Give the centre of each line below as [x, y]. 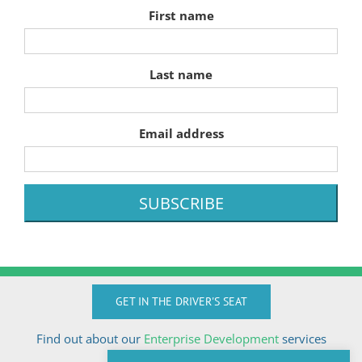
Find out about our [90, 338]
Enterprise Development [211, 338]
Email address [181, 134]
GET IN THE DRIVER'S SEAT [181, 301]
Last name [181, 75]
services [302, 338]
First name [181, 16]
